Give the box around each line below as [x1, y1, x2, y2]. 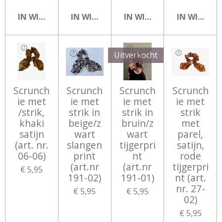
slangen [67, 138, 103, 152]
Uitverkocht [114, 50, 158, 61]
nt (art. [174, 171, 206, 184]
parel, [177, 127, 204, 141]
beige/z [68, 116, 101, 130]
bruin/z [121, 116, 154, 130]
